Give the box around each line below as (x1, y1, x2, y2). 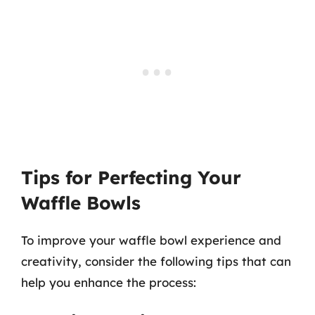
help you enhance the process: (21, 275, 196, 290)
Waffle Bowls (21, 191, 141, 214)
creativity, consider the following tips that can (21, 254, 291, 269)
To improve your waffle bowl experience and (21, 233, 281, 247)
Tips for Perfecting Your (21, 166, 241, 189)
